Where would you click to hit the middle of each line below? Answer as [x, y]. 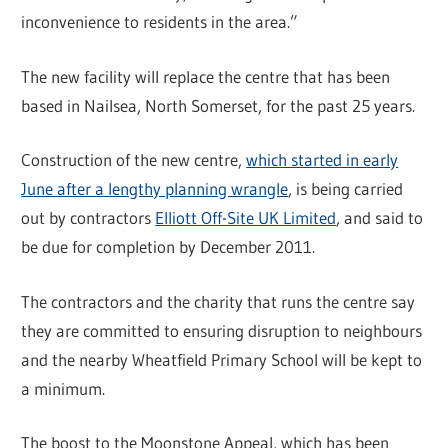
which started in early [322, 160]
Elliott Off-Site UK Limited [246, 218]
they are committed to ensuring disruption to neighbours [222, 330]
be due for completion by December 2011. [168, 247]
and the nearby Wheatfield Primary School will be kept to [222, 359]
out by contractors [88, 218]
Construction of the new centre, [134, 160]
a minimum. [63, 388]
